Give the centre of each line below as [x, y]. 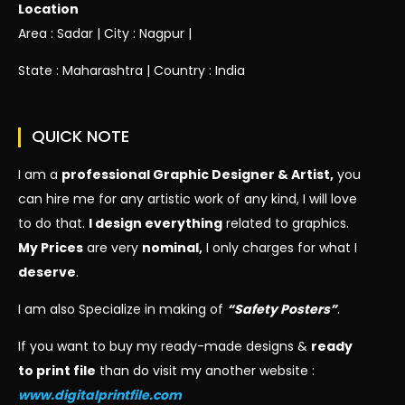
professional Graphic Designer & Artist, [198, 175]
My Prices [51, 248]
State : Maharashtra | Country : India [132, 71]
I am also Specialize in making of [122, 310]
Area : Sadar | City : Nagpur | [105, 34]
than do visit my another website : [205, 371]
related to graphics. [286, 224]
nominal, [172, 248]
